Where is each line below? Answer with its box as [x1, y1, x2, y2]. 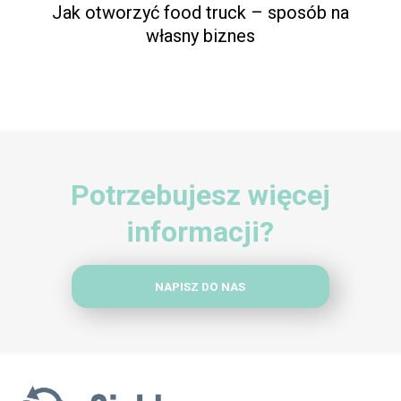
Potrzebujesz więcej [70, 178, 330, 213]
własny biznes [146, 24, 255, 47]
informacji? [126, 215, 275, 250]
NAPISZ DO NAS [155, 279, 246, 294]
